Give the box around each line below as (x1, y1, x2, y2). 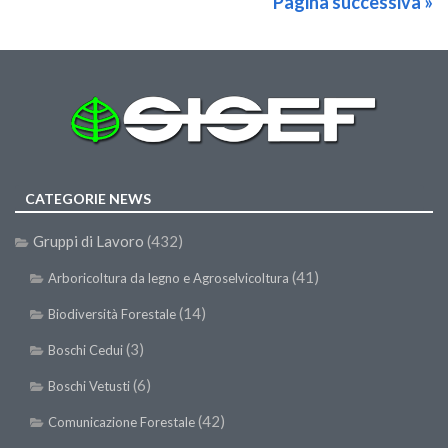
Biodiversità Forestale (48, 305, 176, 322)
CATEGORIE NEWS (25, 189, 151, 207)
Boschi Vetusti (48, 377, 130, 394)
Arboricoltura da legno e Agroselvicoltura (48, 269, 289, 286)
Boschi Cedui (48, 341, 123, 358)
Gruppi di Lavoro (33, 231, 144, 250)
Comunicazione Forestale (48, 413, 195, 430)
